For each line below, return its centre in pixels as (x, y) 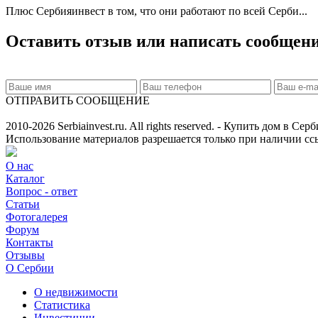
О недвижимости (76, 292)
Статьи (23, 204)
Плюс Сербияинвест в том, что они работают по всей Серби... (157, 11)
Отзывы (25, 256)
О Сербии (30, 268)
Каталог (25, 179)
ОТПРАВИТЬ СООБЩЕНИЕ (78, 101)
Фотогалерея (37, 217)
